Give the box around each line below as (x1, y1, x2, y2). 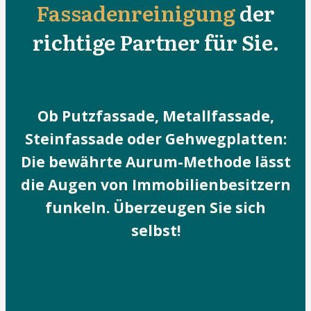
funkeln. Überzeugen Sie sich (45, 198, 266, 217)
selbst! (131, 221, 180, 240)
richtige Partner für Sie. (32, 26, 279, 57)
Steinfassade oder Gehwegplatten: (24, 129, 287, 149)
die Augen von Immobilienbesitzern (20, 175, 291, 194)
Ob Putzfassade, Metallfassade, (37, 106, 274, 126)
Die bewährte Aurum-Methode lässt (20, 152, 291, 171)
